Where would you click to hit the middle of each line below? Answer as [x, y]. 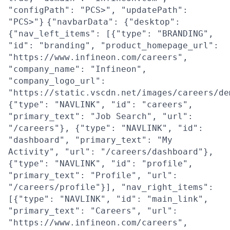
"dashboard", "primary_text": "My [90, 140]
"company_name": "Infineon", [78, 69]
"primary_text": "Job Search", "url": [101, 116]
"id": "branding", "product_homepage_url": [113, 45]
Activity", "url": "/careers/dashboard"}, [111, 152]
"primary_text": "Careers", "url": [93, 211]
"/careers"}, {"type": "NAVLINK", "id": [106, 128]
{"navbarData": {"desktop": [113, 22]
